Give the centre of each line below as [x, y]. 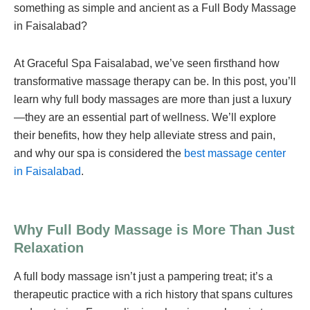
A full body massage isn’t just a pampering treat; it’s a [143, 276]
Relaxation [49, 248]
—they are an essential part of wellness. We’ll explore [145, 117]
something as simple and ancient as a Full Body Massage [155, 8]
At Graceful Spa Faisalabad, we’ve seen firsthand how [147, 63]
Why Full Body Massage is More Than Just [154, 230]
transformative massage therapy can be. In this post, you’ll [155, 81]
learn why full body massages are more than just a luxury [153, 99]
